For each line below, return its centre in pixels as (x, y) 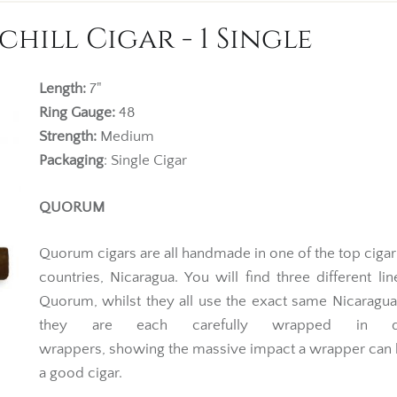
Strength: (70, 136)
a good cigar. (82, 373)
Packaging (71, 160)
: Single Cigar (145, 160)
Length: (62, 89)
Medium (127, 136)
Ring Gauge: (77, 113)
